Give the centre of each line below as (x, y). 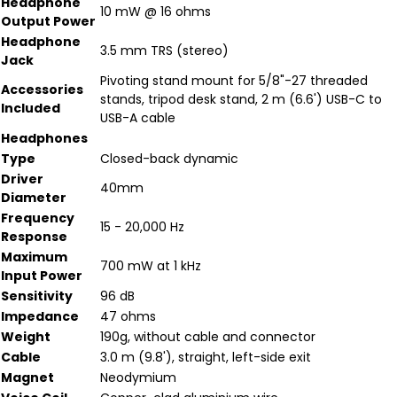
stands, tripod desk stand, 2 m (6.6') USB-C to (241, 99)
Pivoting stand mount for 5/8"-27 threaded (234, 81)
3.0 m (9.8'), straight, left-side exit (206, 357)
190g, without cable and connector (208, 337)
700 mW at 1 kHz (151, 266)
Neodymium (138, 378)
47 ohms (128, 316)
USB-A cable (138, 118)
